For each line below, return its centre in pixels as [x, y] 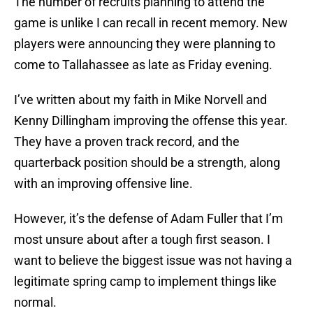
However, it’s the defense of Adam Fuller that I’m [148, 219]
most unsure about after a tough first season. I [142, 240]
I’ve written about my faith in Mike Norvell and [140, 100]
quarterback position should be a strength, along [147, 163]
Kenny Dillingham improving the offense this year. [151, 121]
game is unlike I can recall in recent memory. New [151, 23]
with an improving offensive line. [103, 184]
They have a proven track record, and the [127, 142]
